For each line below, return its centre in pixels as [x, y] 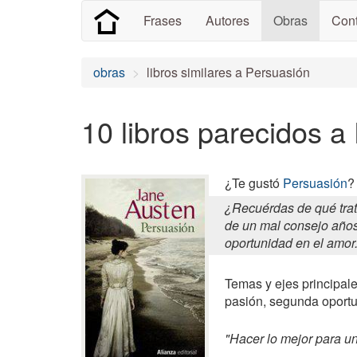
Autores [228, 20]
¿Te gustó [254, 183]
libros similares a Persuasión [228, 72]
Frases [163, 20]
